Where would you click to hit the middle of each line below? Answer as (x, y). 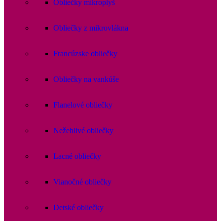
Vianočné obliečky (82, 182)
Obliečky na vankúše (86, 79)
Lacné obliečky (77, 156)
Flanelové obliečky (83, 105)
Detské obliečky (78, 208)
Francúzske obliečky (85, 54)
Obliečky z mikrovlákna (91, 28)
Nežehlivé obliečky (83, 131)
